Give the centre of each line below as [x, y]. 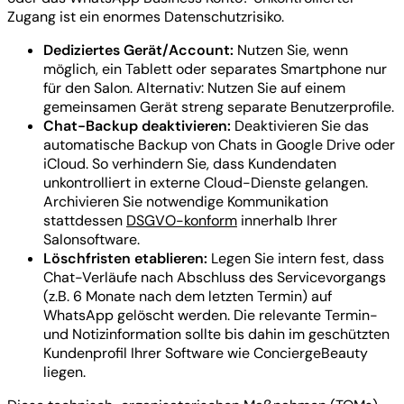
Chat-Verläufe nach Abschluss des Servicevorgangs [215, 278]
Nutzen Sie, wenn [291, 50]
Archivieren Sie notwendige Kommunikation [186, 202]
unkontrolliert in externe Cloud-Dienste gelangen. [206, 183]
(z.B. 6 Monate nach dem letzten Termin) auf [188, 297]
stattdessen [85, 221]
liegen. [64, 372]
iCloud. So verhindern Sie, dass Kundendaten [190, 164]
